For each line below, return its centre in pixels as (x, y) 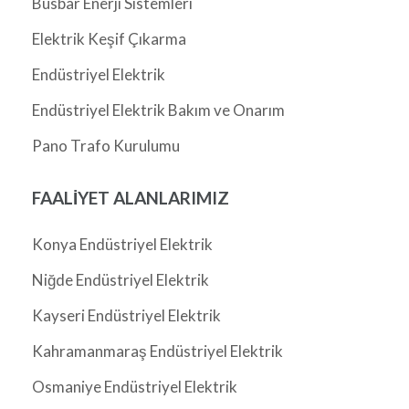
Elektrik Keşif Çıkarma (109, 39)
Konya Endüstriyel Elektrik (122, 245)
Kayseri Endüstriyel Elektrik (126, 316)
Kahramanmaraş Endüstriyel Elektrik (157, 351)
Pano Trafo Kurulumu (106, 146)
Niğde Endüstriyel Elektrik (121, 280)
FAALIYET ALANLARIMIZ (131, 198)
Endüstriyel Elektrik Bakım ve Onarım (158, 110)
